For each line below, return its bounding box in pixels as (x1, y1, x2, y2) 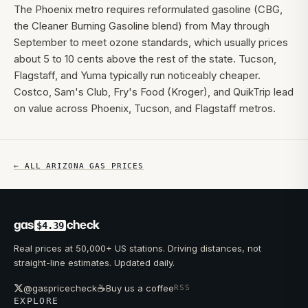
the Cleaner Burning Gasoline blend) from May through (14, 19, 269, 32)
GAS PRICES (84, 162, 144, 170)
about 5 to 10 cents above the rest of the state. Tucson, (14, 52, 276, 65)
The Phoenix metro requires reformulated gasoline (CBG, (14, 3, 283, 16)
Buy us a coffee (106, 283, 174, 294)
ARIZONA (46, 162, 85, 170)
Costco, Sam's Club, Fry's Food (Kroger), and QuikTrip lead (14, 85, 294, 98)
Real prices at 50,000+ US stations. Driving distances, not (14, 243, 261, 254)
